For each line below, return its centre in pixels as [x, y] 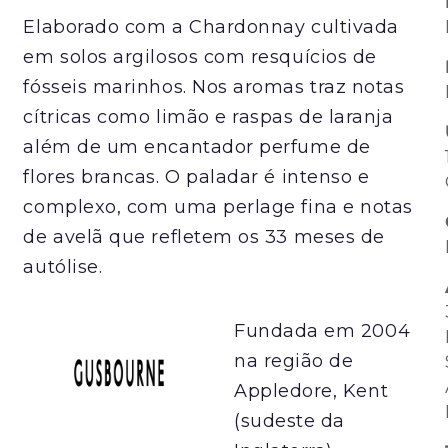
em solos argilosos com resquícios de [200, 56]
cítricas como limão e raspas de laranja [208, 116]
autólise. [63, 266]
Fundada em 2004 [322, 330]
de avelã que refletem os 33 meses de [204, 236]
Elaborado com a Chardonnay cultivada [211, 26]
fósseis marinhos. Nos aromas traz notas [214, 86]
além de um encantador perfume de [197, 146]
